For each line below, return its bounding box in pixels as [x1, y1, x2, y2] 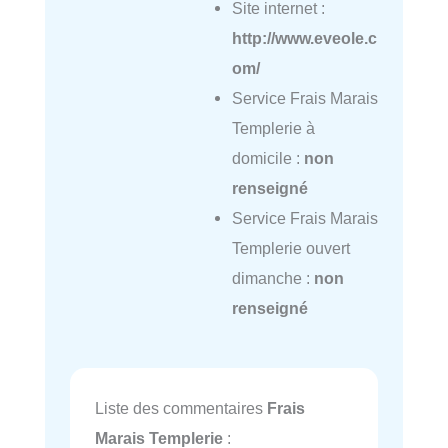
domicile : [231, 149, 304, 168]
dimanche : [231, 269, 314, 288]
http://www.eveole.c [231, 29, 377, 48]
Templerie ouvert [231, 239, 350, 258]
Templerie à [231, 119, 315, 138]
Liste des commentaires [95, 398, 267, 417]
